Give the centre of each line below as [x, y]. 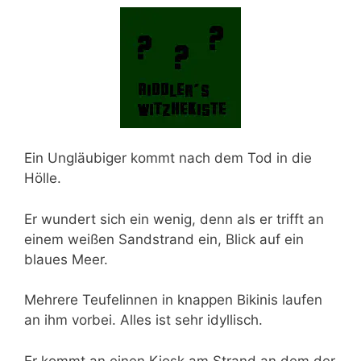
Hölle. [43, 178]
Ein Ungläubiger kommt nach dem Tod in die [168, 158]
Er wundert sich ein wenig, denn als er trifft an [174, 219]
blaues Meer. [66, 259]
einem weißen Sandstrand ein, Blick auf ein [164, 239]
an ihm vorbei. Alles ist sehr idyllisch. [143, 320]
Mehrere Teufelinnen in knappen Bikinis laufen [173, 300]
